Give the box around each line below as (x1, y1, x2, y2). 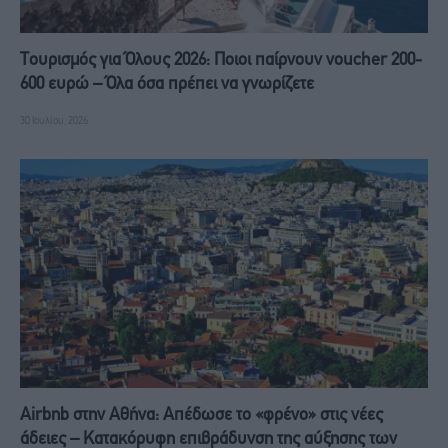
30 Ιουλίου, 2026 (20, 115, 88, 126)
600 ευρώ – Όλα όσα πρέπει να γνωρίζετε (20, 75, 314, 93)
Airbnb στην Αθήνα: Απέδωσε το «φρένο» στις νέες (20, 407, 383, 425)
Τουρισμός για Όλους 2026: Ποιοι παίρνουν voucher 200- (20, 51, 422, 69)
